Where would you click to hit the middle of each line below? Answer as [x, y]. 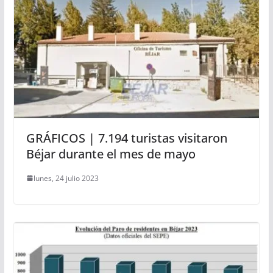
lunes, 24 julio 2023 [66, 178]
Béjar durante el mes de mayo [111, 154]
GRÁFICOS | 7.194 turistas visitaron [126, 138]
